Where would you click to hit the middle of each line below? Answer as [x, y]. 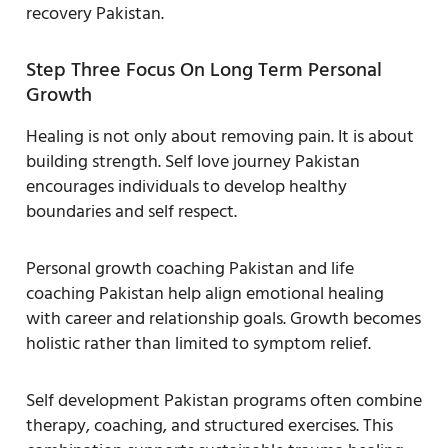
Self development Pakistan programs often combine [224, 400]
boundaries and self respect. [131, 211]
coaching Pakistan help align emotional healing [205, 293]
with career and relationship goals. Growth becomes [223, 318]
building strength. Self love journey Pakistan [193, 161]
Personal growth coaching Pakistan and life [190, 268]
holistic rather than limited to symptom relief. [198, 343]
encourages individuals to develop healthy [186, 186]
